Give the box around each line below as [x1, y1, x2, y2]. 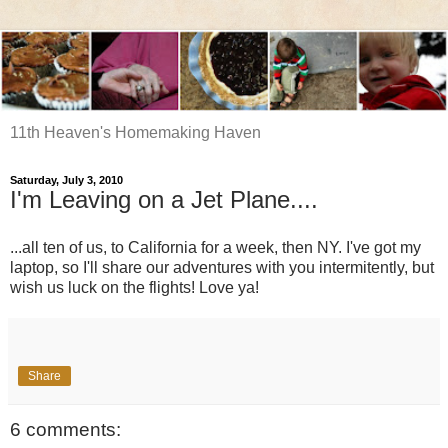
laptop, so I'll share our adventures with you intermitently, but [10, 258, 434, 276]
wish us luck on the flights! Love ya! [10, 278, 259, 296]
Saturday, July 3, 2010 [10, 173, 123, 186]
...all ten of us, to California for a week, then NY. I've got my [10, 238, 421, 256]
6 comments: [10, 418, 121, 440]
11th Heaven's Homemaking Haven [10, 123, 261, 141]
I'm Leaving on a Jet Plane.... [10, 185, 318, 213]
